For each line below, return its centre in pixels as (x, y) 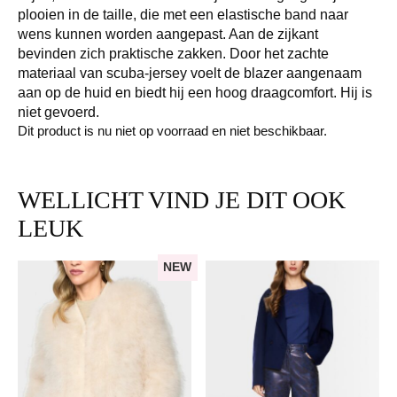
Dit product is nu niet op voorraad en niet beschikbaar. (172, 132)
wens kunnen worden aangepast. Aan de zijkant (168, 35)
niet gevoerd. (58, 113)
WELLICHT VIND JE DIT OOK (182, 200)
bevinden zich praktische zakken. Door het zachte (173, 54)
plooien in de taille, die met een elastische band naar (183, 15)
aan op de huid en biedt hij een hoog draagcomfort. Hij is (195, 93)
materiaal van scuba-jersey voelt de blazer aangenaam (190, 74)
